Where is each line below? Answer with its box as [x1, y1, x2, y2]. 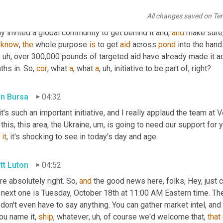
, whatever [53, 212, 89, 222]
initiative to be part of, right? [112, 63, 211, 73]
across [130, 39, 158, 49]
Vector [162, 15, 185, 25]
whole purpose [33, 39, 89, 49]
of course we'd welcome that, [102, 212, 208, 222]
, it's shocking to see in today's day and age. [6, 131, 158, 141]
